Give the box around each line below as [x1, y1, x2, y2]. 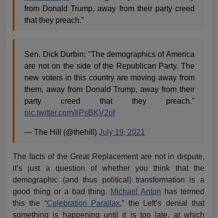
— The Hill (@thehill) [24, 127, 99, 136]
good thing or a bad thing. [13, 187, 111, 196]
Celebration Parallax [46, 199, 120, 207]
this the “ [13, 199, 47, 207]
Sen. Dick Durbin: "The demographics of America [24, 50, 195, 58]
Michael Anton [110, 187, 162, 196]
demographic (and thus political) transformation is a [13, 175, 204, 184]
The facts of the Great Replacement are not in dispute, [13, 152, 204, 161]
